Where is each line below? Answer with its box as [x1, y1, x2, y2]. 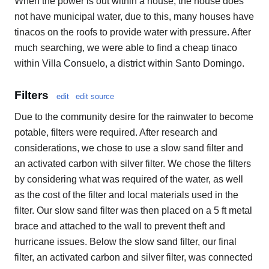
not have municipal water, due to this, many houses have [14, 11, 254, 22]
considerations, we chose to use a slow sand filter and [14, 143, 243, 154]
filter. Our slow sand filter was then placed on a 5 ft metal [14, 205, 252, 216]
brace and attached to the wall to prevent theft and [14, 221, 225, 232]
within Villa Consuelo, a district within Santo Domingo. [14, 58, 244, 68]
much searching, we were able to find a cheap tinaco [14, 42, 237, 53]
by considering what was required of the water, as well [14, 174, 243, 185]
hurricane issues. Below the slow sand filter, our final [14, 237, 237, 247]
